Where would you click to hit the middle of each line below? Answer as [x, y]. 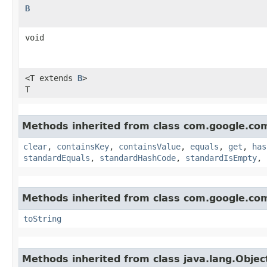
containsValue [150, 146]
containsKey [83, 146]
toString [42, 218]
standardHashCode [138, 158]
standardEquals [57, 158]
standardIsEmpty [221, 158]
